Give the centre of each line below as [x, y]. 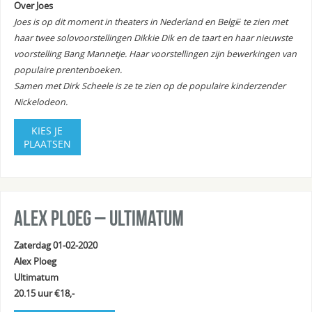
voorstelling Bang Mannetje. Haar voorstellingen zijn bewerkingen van [155, 54]
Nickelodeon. [40, 102]
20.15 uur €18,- [44, 293]
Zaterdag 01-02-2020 [55, 245]
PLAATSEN [47, 143]
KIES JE [47, 130]
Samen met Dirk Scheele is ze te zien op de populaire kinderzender [149, 86]
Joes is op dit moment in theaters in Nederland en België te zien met [150, 22]
